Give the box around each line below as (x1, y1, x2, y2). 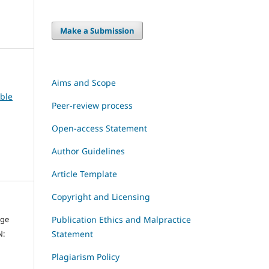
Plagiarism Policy (52, 251, 119, 263)
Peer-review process (52, 100, 133, 112)
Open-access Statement (52, 122, 147, 134)
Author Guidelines (52, 145, 125, 157)
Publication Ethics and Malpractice (52, 214, 191, 226)
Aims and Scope (52, 77, 116, 89)
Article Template (52, 168, 117, 180)
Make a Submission (60, 25, 135, 37)
